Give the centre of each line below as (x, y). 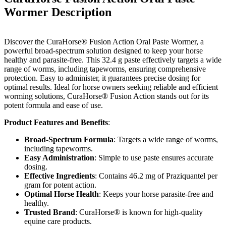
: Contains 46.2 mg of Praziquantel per (156, 176)
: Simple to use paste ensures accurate (154, 157)
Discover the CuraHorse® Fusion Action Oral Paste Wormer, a (104, 41)
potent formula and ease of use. (54, 105)
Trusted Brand (50, 212)
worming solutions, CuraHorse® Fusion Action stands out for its (106, 96)
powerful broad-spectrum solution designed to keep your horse (103, 50)
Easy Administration (59, 157)
